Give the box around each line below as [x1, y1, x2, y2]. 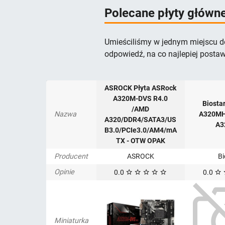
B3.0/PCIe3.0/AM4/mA [104, 126, 177, 135]
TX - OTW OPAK [116, 137, 165, 145]
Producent [54, 152, 88, 161]
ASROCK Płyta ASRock [104, 84, 176, 92]
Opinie [54, 168, 74, 176]
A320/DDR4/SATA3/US [104, 116, 176, 124]
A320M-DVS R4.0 [113, 94, 168, 103]
